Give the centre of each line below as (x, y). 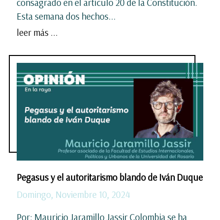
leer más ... (37, 32)
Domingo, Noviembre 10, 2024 (73, 194)
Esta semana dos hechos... (66, 16)
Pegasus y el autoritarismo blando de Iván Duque (110, 177)
